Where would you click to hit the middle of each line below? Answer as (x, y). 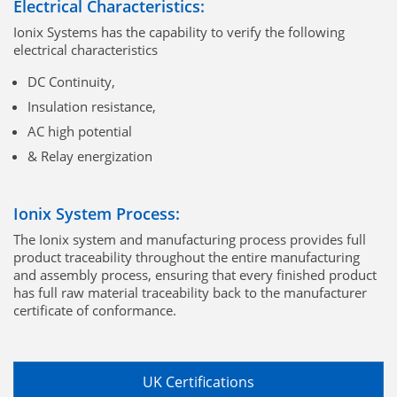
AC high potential (80, 131)
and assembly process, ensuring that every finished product (195, 274)
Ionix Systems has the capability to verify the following (179, 31)
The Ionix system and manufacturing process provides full (190, 239)
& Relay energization (90, 156)
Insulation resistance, (92, 106)
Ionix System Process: (97, 213)
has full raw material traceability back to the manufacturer (190, 292)
